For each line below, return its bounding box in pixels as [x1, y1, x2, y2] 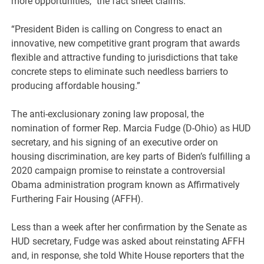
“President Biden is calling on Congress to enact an [11, 24, 223, 35]
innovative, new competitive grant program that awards [11, 38, 240, 49]
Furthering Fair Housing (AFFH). [11, 193, 144, 205]
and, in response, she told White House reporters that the [11, 250, 245, 262]
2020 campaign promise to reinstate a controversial [11, 165, 226, 177]
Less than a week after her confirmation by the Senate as [11, 222, 247, 233]
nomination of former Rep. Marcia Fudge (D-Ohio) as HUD [11, 123, 252, 134]
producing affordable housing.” [11, 80, 141, 92]
